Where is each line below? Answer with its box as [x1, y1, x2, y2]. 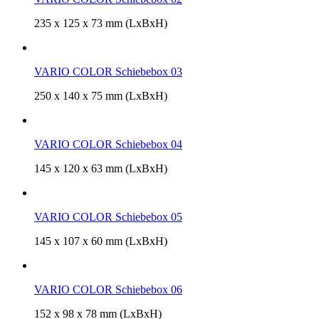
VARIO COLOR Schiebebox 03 [34, 65, 182, 78]
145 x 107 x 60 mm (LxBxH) [34, 234, 167, 247]
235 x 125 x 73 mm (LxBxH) [34, 16, 167, 29]
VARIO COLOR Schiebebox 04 [34, 137, 182, 150]
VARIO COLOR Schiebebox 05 [34, 210, 182, 223]
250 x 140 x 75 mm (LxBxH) [34, 89, 167, 102]
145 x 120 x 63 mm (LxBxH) [34, 162, 167, 174]
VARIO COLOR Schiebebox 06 [34, 283, 182, 296]
